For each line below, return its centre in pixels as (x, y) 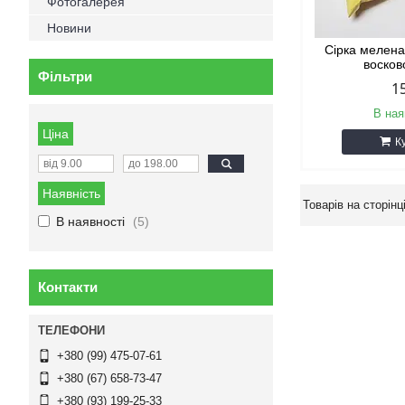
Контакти (68, 287)
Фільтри (65, 76)
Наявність (71, 193)
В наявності (90, 221)
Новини (69, 28)
